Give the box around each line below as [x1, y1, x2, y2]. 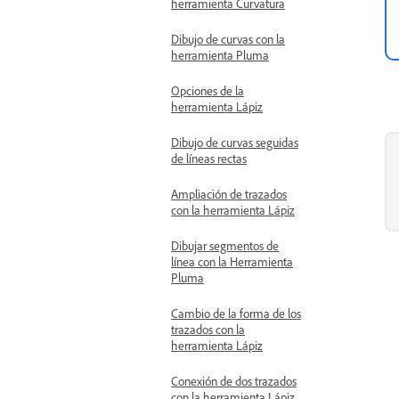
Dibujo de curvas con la [171, 31, 285, 46]
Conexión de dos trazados [171, 373, 297, 388]
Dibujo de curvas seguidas [171, 134, 298, 150]
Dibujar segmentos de [171, 238, 279, 253]
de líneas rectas [171, 151, 247, 166]
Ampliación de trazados [171, 186, 287, 201]
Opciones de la [171, 83, 244, 98]
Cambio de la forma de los [171, 305, 301, 321]
